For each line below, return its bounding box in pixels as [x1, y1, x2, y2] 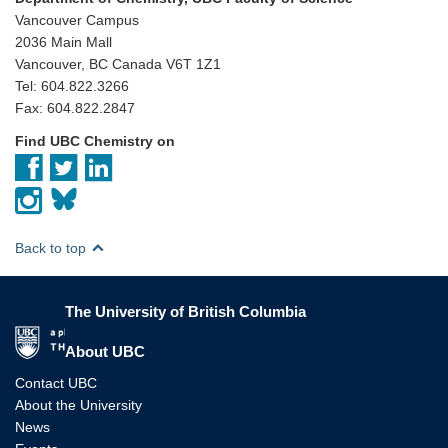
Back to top [15, 239, 90, 256]
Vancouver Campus [15, 11, 139, 28]
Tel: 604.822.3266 [15, 77, 129, 94]
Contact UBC [15, 374, 97, 391]
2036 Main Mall [15, 33, 112, 50]
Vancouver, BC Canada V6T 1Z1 [15, 55, 221, 72]
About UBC [65, 342, 145, 360]
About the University [15, 396, 142, 413]
